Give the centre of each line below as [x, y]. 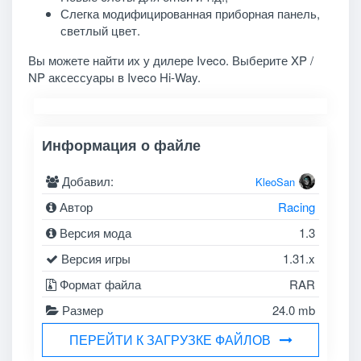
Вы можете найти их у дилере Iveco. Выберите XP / [170, 60]
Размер [81, 309]
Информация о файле [122, 145]
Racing [296, 206]
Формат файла [99, 284]
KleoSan [275, 181]
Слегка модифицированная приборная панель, [190, 13]
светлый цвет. [100, 30]
